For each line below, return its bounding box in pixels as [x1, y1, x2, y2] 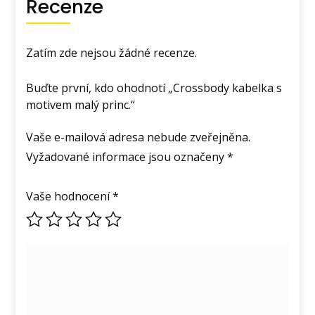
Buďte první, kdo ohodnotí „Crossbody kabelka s [26, 79, 283, 96]
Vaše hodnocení [26, 188, 113, 204]
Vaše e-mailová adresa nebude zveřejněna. [26, 129, 251, 145]
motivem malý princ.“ [26, 96, 136, 112]
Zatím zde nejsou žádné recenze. [26, 44, 198, 60]
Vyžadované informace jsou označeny [26, 148, 228, 165]
